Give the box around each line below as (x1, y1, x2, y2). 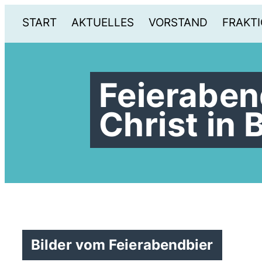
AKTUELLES (71, 15, 134, 29)
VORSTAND (149, 15, 208, 29)
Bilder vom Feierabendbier (31, 236, 213, 253)
